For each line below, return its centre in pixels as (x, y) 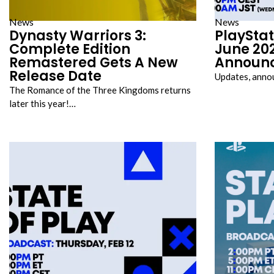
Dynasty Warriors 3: (78, 36)
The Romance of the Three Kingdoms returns (100, 90)
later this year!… (43, 103)
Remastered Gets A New (94, 63)
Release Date (55, 76)
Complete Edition (70, 49)
